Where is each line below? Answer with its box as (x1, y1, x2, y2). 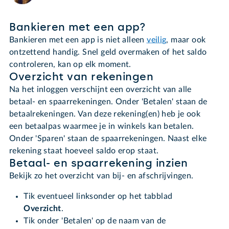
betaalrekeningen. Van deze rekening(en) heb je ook (9, 110, 201, 119)
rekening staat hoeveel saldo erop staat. (9, 147, 159, 155)
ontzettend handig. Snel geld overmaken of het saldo (9, 48, 207, 57)
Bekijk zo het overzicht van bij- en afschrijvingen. (9, 172, 194, 180)
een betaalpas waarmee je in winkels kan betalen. (9, 122, 194, 131)
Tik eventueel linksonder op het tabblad (24, 192, 173, 201)
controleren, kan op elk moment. (9, 60, 131, 69)
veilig (147, 36, 167, 44)
